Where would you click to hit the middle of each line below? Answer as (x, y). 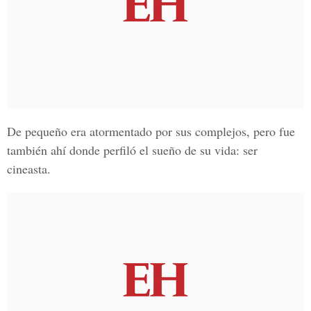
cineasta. (29, 169)
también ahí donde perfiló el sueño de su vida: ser (132, 150)
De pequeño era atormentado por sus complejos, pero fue (151, 131)
